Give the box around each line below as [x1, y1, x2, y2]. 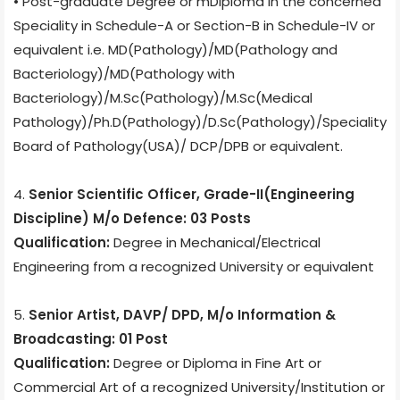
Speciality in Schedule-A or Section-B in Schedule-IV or [13, 15, 375, 35]
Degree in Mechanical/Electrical [110, 232, 321, 252]
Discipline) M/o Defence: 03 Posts [13, 208, 251, 228]
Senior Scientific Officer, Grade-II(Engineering [29, 184, 354, 204]
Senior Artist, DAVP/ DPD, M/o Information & [29, 304, 336, 324]
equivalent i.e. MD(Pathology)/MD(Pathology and [13, 39, 337, 59]
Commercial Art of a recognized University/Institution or [13, 377, 385, 396]
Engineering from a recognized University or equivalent [13, 256, 374, 276]
